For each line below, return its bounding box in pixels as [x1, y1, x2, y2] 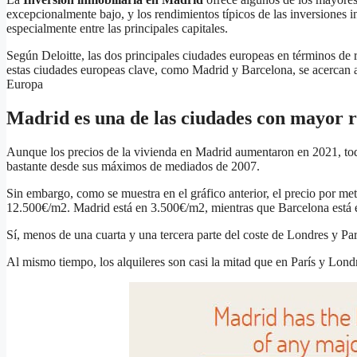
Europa [6, 77, 43, 92]
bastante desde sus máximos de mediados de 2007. [6, 159, 260, 174]
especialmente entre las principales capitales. [6, 22, 228, 36]
